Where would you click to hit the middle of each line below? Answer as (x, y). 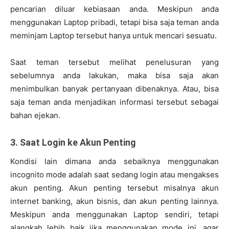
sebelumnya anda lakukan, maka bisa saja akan (114, 76)
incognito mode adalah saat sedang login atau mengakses (114, 175)
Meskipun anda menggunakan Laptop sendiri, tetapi (114, 215)
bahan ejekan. (35, 116)
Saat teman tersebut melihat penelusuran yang (114, 62)
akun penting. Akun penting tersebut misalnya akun (114, 188)
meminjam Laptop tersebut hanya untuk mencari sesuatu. (113, 36)
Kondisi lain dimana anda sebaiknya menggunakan (114, 162)
